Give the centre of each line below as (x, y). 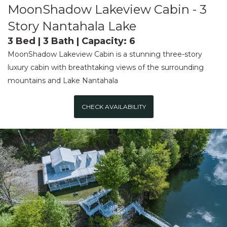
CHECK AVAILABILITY (113, 107)
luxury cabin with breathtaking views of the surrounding (106, 68)
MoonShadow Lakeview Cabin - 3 (107, 10)
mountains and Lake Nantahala (63, 81)
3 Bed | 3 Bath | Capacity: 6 (71, 41)
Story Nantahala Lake (72, 26)
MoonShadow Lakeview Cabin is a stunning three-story (105, 54)
